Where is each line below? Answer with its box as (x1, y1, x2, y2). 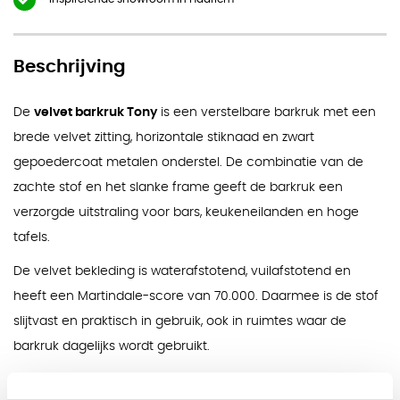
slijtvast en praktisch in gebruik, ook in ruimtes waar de (13, 314, 346, 328)
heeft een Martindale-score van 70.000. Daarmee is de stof (13, 289, 379, 303)
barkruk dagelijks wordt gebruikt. (13, 339, 210, 353)
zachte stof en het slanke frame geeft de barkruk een (13, 181, 343, 195)
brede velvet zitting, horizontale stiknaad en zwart (13, 131, 314, 145)
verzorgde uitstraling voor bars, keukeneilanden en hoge (13, 206, 359, 220)
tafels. (13, 231, 50, 245)
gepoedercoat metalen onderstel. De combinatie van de (13, 156, 363, 170)
